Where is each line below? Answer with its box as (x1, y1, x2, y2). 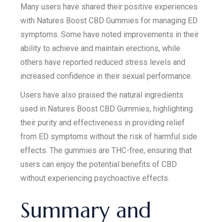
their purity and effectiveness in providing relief (20, 118, 185, 127)
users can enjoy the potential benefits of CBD (20, 160, 177, 169)
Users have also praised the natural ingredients (20, 90, 184, 100)
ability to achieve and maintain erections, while (20, 44, 181, 53)
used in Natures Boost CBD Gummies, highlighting (20, 104, 193, 113)
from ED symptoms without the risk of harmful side (20, 132, 198, 141)
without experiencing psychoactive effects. (20, 173, 170, 183)
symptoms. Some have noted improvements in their (20, 30, 199, 39)
